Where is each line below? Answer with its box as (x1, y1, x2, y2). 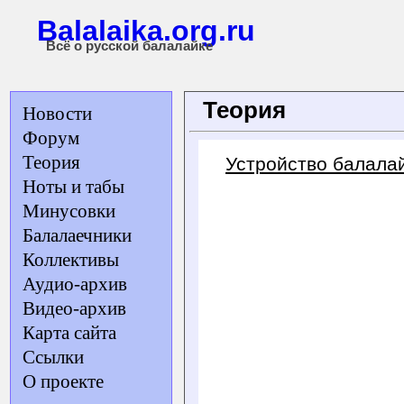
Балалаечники (23, 225, 132, 245)
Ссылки (23, 347, 84, 367)
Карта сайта (23, 323, 116, 343)
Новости (23, 104, 92, 124)
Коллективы (23, 250, 119, 270)
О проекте (23, 372, 104, 391)
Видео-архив (23, 298, 126, 318)
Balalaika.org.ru (37, 14, 255, 47)
